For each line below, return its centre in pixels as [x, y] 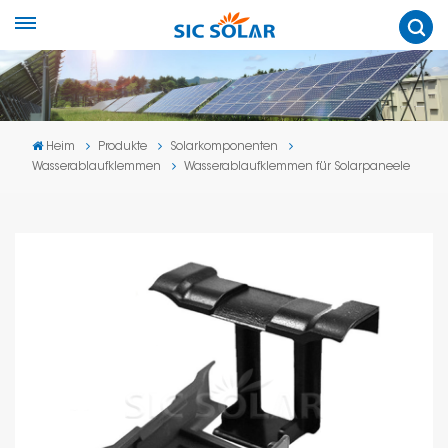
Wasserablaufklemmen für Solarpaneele [297, 166]
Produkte [123, 146]
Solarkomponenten [224, 146]
